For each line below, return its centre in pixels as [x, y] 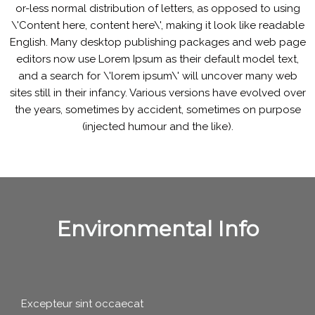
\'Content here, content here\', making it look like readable [157, 25]
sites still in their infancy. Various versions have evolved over [157, 93]
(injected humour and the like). [157, 127]
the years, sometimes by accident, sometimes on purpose [157, 110]
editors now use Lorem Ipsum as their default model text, [157, 59]
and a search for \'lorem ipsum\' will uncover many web [157, 76]
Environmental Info [157, 229]
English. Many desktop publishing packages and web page [157, 42]
